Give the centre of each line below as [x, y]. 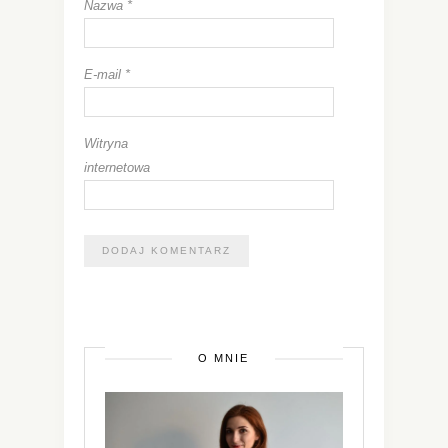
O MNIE [223, 357]
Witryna [106, 143]
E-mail [104, 74]
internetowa [117, 167]
